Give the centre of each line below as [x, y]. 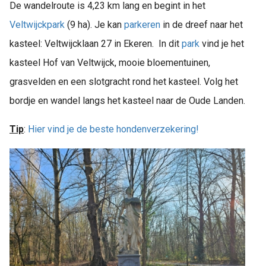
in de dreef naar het [203, 24]
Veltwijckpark [38, 24]
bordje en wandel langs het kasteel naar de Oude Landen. [127, 100]
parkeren [143, 24]
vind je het [222, 43]
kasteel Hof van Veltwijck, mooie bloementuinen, [110, 62]
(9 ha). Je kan [96, 24]
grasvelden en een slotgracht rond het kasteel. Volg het [124, 81]
